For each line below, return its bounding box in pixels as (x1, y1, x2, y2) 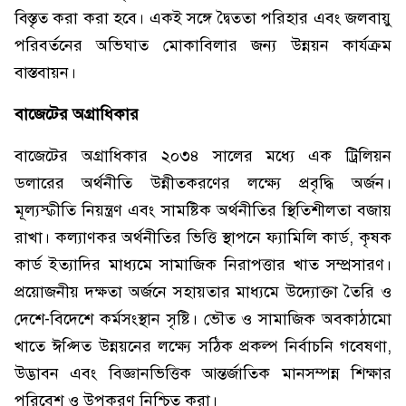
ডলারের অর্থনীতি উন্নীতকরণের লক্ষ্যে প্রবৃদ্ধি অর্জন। (14, 173, 391, 193)
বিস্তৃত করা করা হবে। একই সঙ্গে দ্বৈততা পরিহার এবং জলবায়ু (14, 8, 391, 28)
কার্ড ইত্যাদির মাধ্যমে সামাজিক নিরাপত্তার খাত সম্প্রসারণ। (14, 255, 391, 275)
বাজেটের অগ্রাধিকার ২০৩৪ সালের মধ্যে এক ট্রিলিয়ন (14, 146, 391, 166)
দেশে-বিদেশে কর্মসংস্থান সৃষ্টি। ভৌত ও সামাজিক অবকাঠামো (14, 309, 391, 329)
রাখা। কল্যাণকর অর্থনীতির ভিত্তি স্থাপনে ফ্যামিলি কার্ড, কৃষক (14, 227, 391, 247)
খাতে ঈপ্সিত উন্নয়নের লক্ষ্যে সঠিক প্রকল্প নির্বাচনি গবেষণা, (14, 336, 391, 356)
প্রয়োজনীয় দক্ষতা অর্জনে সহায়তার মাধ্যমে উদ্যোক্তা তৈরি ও (14, 282, 391, 302)
